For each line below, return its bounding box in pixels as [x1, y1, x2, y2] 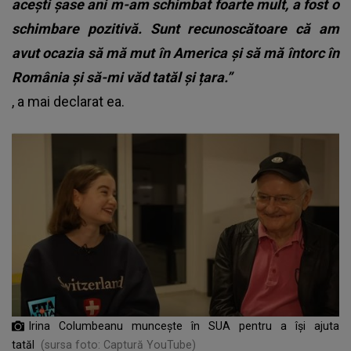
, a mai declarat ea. [12, 92, 125, 110]
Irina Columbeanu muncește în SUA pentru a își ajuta [29, 319, 339, 332]
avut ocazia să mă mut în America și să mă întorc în [12, 44, 339, 61]
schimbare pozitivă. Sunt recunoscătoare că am [12, 20, 339, 37]
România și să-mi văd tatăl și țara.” [12, 68, 232, 85]
